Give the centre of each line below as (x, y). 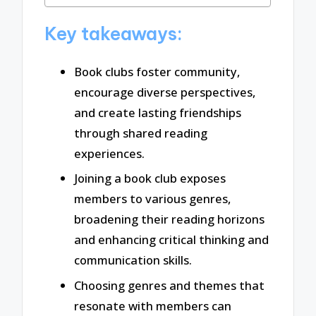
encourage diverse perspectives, (165, 92)
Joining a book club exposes (150, 178)
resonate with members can (153, 306)
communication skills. (133, 260)
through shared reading (141, 133)
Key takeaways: (114, 34)
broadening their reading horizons (169, 219)
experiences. (109, 153)
